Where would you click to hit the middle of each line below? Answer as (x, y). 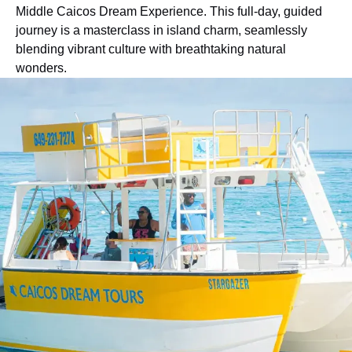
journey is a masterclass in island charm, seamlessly (161, 30)
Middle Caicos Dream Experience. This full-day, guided (169, 11)
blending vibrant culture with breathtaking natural (151, 49)
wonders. (41, 68)
